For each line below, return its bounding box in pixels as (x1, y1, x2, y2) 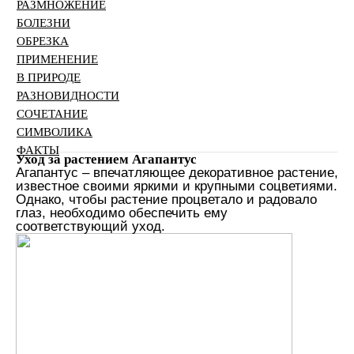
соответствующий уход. (16, 219, 165, 234)
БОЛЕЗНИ (17, 17, 70, 29)
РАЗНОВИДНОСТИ (17, 89, 119, 102)
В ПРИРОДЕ (17, 71, 81, 84)
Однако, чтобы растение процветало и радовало (16, 192, 317, 207)
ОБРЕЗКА (17, 35, 69, 47)
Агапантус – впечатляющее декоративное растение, (16, 165, 338, 180)
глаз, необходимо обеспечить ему (16, 205, 228, 220)
